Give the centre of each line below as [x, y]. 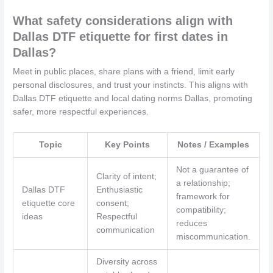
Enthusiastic [119, 190]
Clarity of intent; [126, 177]
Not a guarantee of [212, 170]
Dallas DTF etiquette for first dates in [121, 37]
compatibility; [201, 210]
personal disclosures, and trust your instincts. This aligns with [131, 85]
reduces [191, 224]
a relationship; [203, 183]
